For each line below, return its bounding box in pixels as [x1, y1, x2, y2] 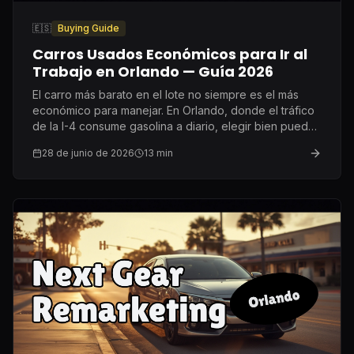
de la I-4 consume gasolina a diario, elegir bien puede [32, 119, 315, 133]
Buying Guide [58, 21, 119, 34]
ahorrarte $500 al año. [32, 134, 149, 149]
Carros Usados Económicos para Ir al [32, 43, 307, 64]
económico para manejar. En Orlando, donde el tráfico [32, 103, 314, 117]
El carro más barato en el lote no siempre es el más [32, 87, 299, 101]
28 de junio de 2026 [42, 146, 134, 159]
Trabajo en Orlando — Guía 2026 [32, 61, 273, 81]
